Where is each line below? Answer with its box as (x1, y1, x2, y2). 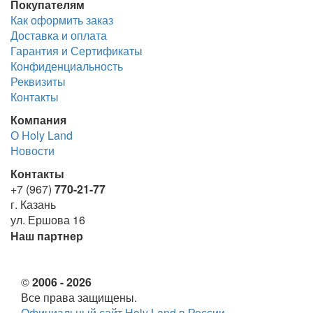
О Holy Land (10, 126, 73, 143)
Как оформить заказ (10, 11, 113, 28)
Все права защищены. (21, 289, 137, 305)
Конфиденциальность (10, 57, 123, 74)
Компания (10, 111, 66, 128)
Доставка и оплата (10, 27, 107, 43)
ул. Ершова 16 (10, 211, 85, 228)
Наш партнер (10, 227, 83, 244)
